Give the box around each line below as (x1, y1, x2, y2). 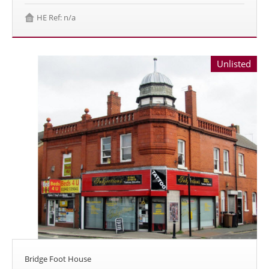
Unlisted (217, 58, 251, 70)
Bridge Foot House (25, 253, 91, 265)
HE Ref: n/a (37, 12, 76, 23)
